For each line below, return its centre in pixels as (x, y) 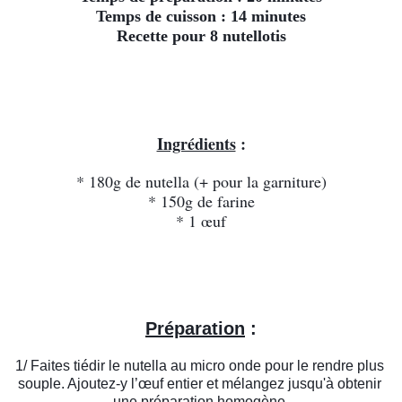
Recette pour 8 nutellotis (201, 36)
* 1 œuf (201, 221)
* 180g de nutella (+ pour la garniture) (201, 182)
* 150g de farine (201, 201)
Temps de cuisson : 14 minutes (201, 17)
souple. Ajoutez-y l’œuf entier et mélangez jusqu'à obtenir (199, 384)
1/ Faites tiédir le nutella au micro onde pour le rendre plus (199, 366)
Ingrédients (196, 144)
